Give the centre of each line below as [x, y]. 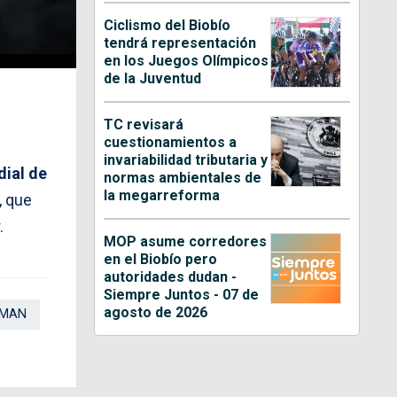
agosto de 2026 [156, 312]
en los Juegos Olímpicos [187, 60]
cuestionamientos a [171, 142]
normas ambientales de [183, 177]
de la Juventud [153, 78]
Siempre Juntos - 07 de [182, 294]
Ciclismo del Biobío [167, 25]
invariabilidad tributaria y [186, 160]
